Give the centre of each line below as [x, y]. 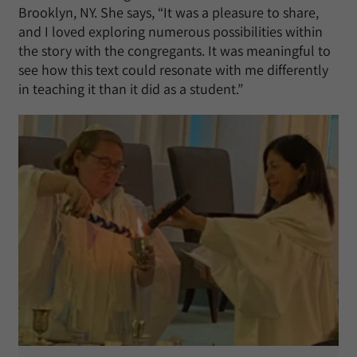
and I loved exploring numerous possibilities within [171, 32]
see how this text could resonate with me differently [173, 70]
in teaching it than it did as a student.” [131, 89]
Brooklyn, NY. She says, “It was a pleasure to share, [169, 13]
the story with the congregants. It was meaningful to [175, 51]
